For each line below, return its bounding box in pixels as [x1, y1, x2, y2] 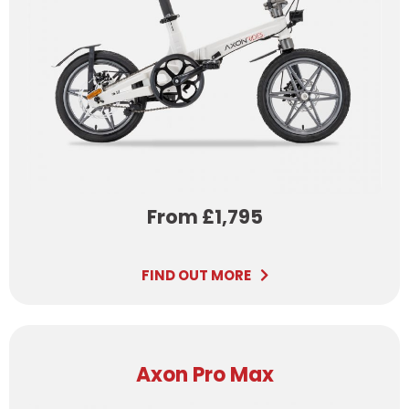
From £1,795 [146, 203, 263, 230]
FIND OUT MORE [141, 265, 251, 285]
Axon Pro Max [135, 360, 274, 389]
